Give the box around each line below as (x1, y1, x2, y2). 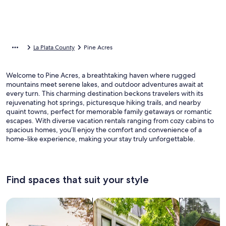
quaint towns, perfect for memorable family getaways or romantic (6, 107, 212, 116)
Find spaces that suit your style (6, 174, 149, 186)
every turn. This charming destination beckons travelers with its (6, 89, 203, 98)
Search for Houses (6, 197, 73, 208)
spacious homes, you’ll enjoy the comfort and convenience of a (6, 125, 202, 134)
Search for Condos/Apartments (92, 197, 207, 208)
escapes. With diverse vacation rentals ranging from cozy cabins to (6, 116, 214, 125)
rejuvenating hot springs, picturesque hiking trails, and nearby (6, 98, 201, 107)
